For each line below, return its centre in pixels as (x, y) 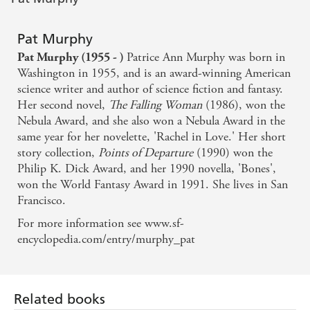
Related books (60, 299)
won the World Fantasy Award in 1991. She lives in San (153, 185)
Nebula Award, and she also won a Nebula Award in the (151, 121)
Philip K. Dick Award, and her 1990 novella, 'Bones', (147, 169)
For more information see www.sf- (101, 224)
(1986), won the (244, 105)
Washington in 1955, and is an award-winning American (154, 73)
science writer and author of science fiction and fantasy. (150, 89)
